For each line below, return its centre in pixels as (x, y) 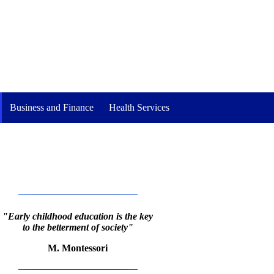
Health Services (139, 107)
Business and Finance (51, 107)
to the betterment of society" (78, 227)
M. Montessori (78, 248)
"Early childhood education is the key (78, 216)
